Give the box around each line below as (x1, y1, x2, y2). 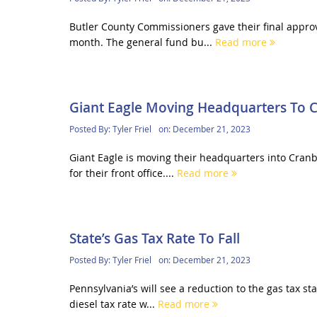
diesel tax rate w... (69, 297, 158, 311)
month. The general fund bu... (69, 35, 215, 49)
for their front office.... (69, 166, 177, 180)
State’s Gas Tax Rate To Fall (69, 229, 240, 248)
